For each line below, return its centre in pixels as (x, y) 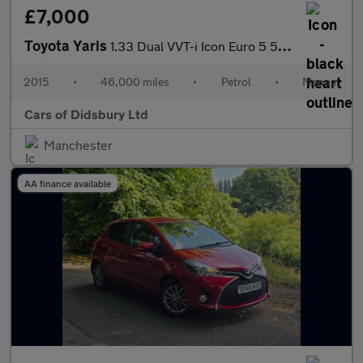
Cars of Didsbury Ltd (86, 114)
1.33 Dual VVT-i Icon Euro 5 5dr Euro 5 (194, 46)
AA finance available (68, 183)
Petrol (236, 81)
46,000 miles (135, 81)
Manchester (78, 145)
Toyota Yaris (67, 45)
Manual (320, 81)
